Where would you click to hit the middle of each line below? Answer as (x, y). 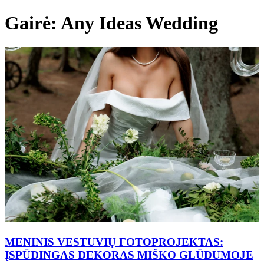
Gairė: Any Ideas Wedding (111, 23)
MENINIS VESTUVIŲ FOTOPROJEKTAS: (114, 242)
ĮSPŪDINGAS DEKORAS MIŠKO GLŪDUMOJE (129, 255)
